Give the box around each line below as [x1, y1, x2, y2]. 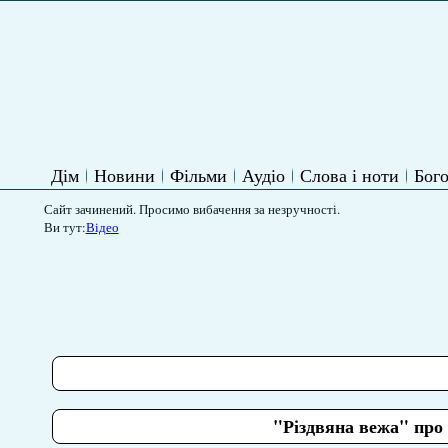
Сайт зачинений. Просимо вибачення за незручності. [43, 200, 340, 218]
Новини [93, 163, 155, 187]
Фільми [169, 163, 227, 187]
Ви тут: [43, 218, 86, 236]
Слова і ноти [299, 163, 399, 187]
